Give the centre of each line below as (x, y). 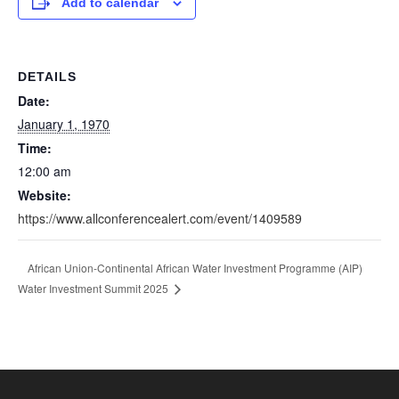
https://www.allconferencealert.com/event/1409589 (160, 218)
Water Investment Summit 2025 (94, 289)
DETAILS (47, 77)
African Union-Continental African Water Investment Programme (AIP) (195, 267)
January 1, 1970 (64, 124)
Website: (45, 195)
